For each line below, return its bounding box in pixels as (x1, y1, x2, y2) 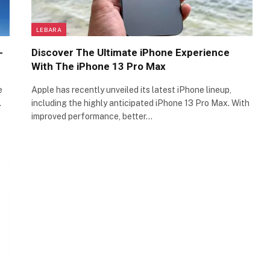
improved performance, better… (31, 111, 152, 122)
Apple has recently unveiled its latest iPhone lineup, (31, 85, 231, 95)
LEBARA (36, 26, 61, 34)
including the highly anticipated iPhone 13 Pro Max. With (31, 98, 250, 108)
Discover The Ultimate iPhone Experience (31, 46, 230, 59)
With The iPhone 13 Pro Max (31, 60, 166, 73)
